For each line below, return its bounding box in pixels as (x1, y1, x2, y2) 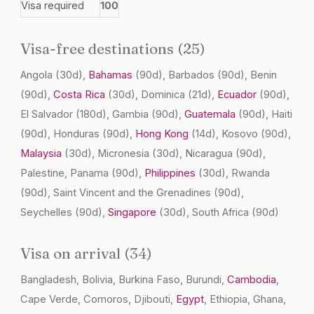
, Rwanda (226, 167, 271, 180)
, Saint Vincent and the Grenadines (48, 186, 214, 200)
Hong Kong (135, 128, 192, 141)
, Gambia (107, 108, 152, 121)
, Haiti (266, 108, 293, 121)
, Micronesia (92, 147, 153, 161)
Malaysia (20, 147, 65, 161)
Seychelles (20, 206, 76, 219)
